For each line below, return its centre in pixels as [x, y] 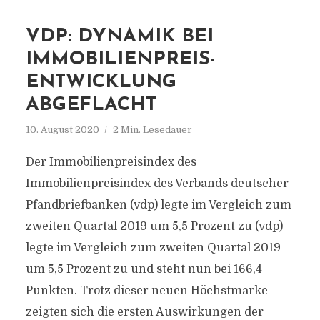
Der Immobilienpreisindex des [111, 162]
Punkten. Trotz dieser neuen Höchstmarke [146, 291]
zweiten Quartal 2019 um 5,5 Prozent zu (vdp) [154, 226]
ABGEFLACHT [91, 105]
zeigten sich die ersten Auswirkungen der [144, 312]
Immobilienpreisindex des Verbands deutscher [157, 184]
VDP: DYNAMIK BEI [119, 37]
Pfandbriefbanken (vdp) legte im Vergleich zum [158, 205]
